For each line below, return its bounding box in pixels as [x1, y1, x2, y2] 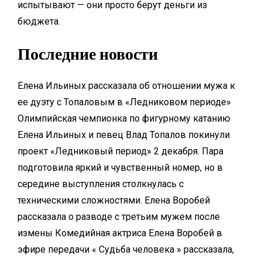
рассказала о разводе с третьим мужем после [18, 211, 220, 223]
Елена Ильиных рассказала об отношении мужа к [18, 80, 235, 92]
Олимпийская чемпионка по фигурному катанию [18, 113, 230, 125]
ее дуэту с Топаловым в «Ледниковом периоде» [18, 96, 231, 108]
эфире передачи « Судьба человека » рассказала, [18, 244, 234, 256]
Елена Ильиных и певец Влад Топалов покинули [18, 129, 230, 141]
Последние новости [18, 44, 158, 64]
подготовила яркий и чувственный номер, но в [18, 162, 223, 174]
